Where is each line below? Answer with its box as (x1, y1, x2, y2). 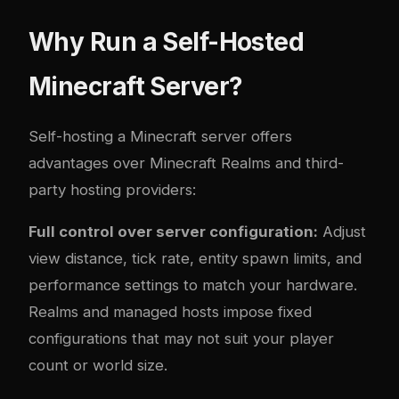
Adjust (318, 222, 366, 240)
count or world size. (28, 355, 167, 374)
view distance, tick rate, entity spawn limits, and (28, 248, 362, 267)
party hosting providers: (28, 181, 196, 199)
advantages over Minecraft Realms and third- (28, 154, 344, 172)
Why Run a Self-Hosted (28, 27, 305, 57)
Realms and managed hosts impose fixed (28, 302, 312, 321)
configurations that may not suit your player (28, 329, 334, 347)
